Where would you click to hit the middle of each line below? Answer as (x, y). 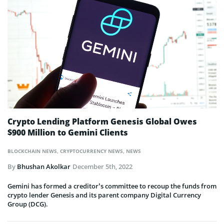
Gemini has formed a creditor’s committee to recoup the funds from (112, 186)
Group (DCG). (28, 204)
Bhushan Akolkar (44, 167)
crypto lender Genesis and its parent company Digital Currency (104, 195)
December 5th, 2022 (102, 167)
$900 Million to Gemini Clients (68, 133)
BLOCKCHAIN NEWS (32, 151)
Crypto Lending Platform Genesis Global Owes (102, 122)
